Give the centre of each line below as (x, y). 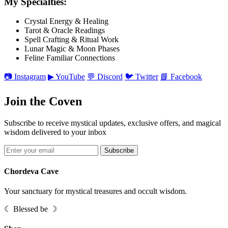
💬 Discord (105, 77)
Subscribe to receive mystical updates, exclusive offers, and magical (112, 123)
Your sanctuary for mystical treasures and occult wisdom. (95, 191)
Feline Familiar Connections (70, 58)
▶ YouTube (66, 77)
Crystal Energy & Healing (66, 21)
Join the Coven (43, 102)
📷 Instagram (25, 77)
